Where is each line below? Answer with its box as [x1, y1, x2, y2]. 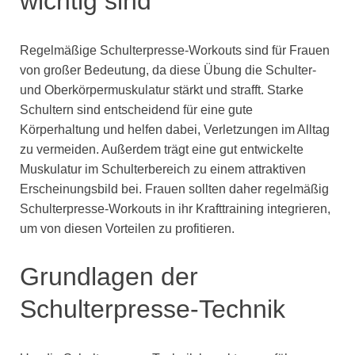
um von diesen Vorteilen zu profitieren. [20, 221, 235, 235]
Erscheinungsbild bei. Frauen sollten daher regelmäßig [20, 181, 329, 196]
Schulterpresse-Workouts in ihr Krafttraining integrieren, [20, 201, 330, 216]
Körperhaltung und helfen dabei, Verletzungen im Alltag [20, 122, 330, 136]
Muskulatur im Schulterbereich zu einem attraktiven [20, 162, 306, 176]
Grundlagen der [20, 262, 198, 292]
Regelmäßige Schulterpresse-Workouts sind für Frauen [20, 43, 330, 57]
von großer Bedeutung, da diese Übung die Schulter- [20, 63, 316, 77]
